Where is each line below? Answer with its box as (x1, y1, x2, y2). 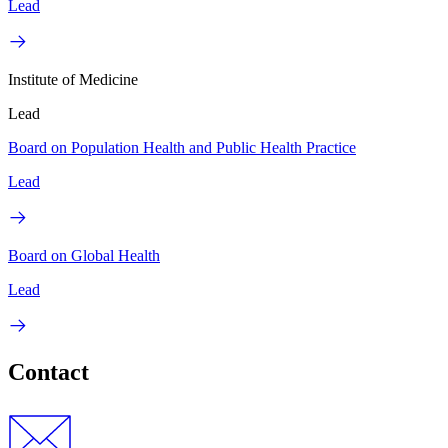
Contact (8, 358, 89, 385)
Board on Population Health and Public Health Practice (8, 138, 356, 156)
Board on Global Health (8, 246, 160, 264)
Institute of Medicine (8, 70, 138, 88)
